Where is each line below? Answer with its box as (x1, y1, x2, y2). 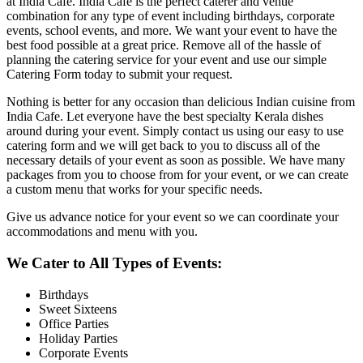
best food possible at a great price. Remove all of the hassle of (6, 38, 321, 53)
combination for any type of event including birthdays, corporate (6, 9, 335, 23)
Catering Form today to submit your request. (6, 67, 233, 82)
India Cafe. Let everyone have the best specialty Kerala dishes (6, 109, 323, 124)
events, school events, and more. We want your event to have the (6, 23, 337, 38)
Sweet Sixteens (39, 301, 117, 316)
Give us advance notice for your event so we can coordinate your (6, 210, 339, 224)
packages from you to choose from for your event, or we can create (6, 168, 348, 182)
